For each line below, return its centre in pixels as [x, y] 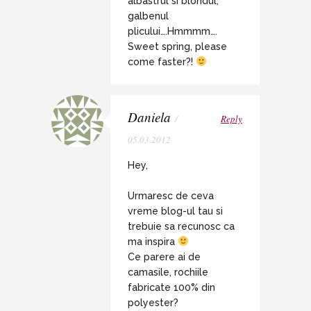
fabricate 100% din [171, 287]
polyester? [153, 302]
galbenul [148, 16]
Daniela [149, 117]
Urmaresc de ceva [171, 195]
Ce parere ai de [164, 257]
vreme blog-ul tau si [175, 211]
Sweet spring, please [177, 46]
